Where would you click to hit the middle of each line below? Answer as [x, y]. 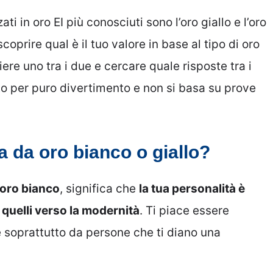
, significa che [99, 189]
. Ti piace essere [184, 211]
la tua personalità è [192, 189]
